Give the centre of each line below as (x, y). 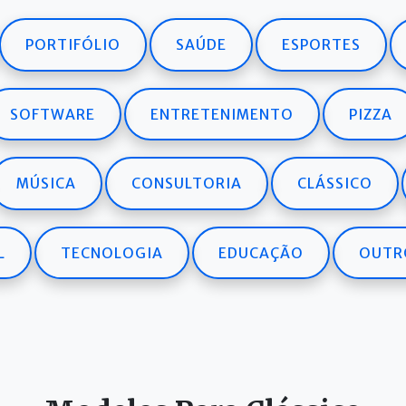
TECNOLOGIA (112, 253)
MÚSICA (46, 184)
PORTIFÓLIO (73, 45)
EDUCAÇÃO (261, 253)
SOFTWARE (52, 114)
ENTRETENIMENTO (222, 114)
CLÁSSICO (335, 184)
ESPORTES (321, 45)
